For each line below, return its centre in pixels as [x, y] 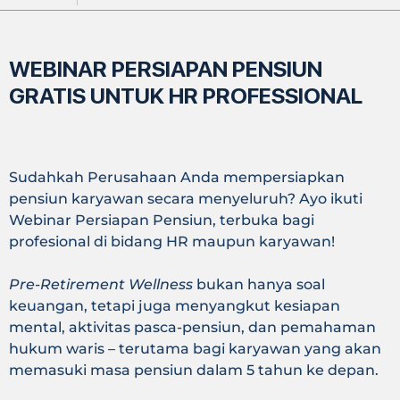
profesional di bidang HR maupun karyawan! [172, 242]
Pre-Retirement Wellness [101, 285]
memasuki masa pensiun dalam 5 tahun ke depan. [194, 371]
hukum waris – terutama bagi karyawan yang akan [195, 349]
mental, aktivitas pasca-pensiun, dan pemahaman [192, 328]
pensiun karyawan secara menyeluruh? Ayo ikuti [186, 199]
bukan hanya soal [259, 285]
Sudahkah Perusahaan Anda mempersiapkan [177, 178]
